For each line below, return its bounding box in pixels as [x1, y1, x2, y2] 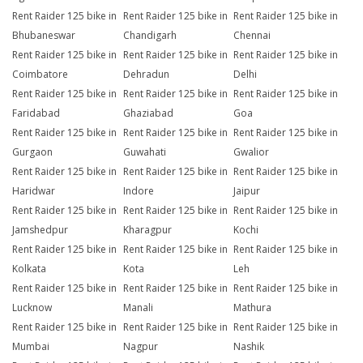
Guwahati [122, 145, 166, 160]
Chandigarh [122, 28, 177, 43]
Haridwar [12, 184, 55, 199]
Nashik [233, 340, 265, 354]
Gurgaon [12, 145, 53, 160]
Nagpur [122, 340, 158, 354]
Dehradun [122, 67, 169, 82]
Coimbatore [12, 67, 68, 82]
